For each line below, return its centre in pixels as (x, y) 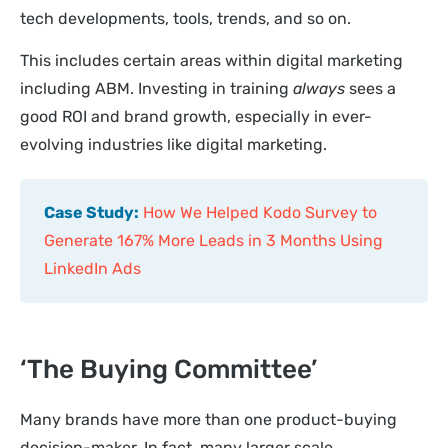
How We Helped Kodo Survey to (260, 213)
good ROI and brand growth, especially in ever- (196, 117)
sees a (372, 89)
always (321, 89)
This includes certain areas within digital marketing (211, 61)
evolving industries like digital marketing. (173, 145)
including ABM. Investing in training (156, 89)
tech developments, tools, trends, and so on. (187, 18)
